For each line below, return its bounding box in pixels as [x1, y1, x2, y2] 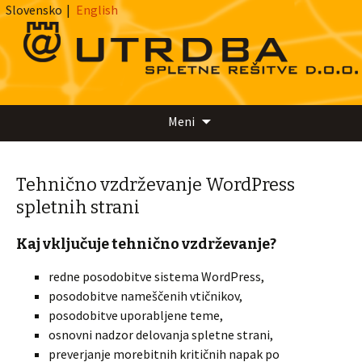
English [76, 2, 118, 18]
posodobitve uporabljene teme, [48, 307, 223, 323]
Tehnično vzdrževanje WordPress [16, 174, 295, 196]
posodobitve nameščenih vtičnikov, [48, 288, 242, 304]
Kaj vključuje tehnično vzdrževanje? [16, 235, 276, 253]
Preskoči [209, 106, 258, 122]
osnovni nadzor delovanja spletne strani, [48, 326, 273, 343]
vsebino [209, 145, 253, 161]
